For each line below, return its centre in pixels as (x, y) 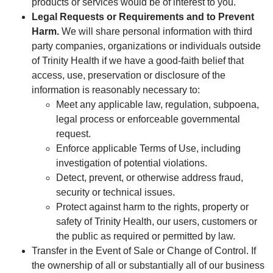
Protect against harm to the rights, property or (152, 207)
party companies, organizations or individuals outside (146, 46)
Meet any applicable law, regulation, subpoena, (158, 104)
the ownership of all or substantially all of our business (148, 265)
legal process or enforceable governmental (148, 119)
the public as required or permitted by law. (146, 236)
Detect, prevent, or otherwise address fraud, (150, 177)
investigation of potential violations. (132, 163)
